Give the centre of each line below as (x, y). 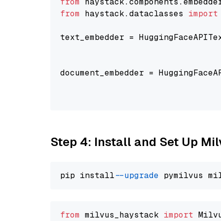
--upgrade (139, 175)
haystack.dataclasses (134, 14)
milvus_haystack (122, 215)
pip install (90, 175)
